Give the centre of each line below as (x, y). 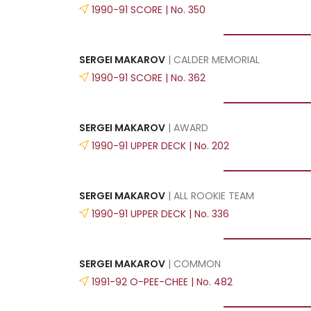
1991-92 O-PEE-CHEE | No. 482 (162, 281)
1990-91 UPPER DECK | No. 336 (160, 213)
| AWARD (187, 127)
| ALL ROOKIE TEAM (210, 195)
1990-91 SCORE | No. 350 (149, 9)
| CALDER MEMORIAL (212, 59)
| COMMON (193, 263)
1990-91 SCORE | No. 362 (149, 77)
